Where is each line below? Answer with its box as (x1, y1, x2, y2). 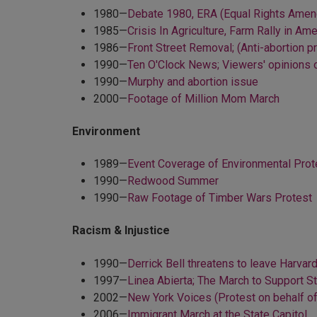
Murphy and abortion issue (127, 74, 258, 88)
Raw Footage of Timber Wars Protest (127, 191, 312, 205)
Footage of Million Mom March (127, 91, 279, 105)
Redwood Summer (127, 174, 219, 188)
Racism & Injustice (72, 224, 170, 238)
